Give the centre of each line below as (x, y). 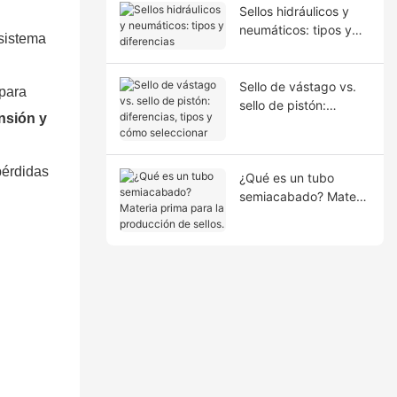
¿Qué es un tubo (286, 177)
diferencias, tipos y (294, 123)
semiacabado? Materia (304, 196)
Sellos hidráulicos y (294, 11)
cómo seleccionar (289, 142)
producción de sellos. (300, 233)
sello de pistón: (282, 105)
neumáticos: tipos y (295, 29)
